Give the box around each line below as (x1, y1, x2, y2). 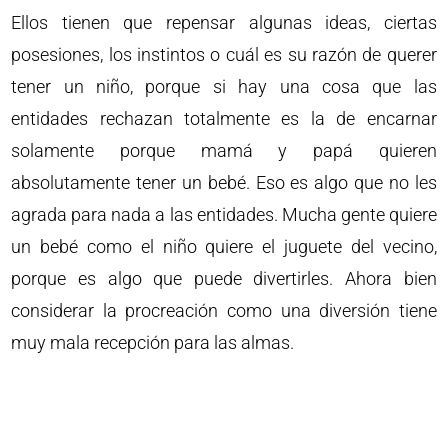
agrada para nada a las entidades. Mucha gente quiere (11, 204, 437, 225)
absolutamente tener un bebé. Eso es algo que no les (11, 172, 437, 193)
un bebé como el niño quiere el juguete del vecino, (11, 236, 437, 257)
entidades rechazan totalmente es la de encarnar (11, 108, 437, 129)
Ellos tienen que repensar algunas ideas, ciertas (11, 12, 437, 33)
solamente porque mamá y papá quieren (11, 140, 437, 161)
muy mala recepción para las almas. (11, 332, 295, 353)
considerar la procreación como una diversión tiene (11, 300, 437, 321)
